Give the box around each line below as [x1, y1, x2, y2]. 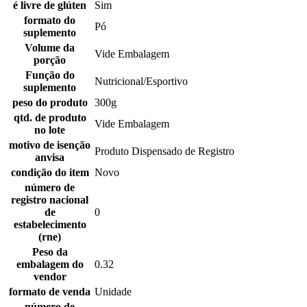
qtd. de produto [13, 112, 86, 124]
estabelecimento [13, 219, 86, 231]
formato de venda [9, 286, 90, 298]
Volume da [25, 42, 75, 54]
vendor [33, 271, 66, 283]
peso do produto [12, 97, 88, 109]
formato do [24, 14, 75, 27]
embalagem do [16, 258, 84, 271]
